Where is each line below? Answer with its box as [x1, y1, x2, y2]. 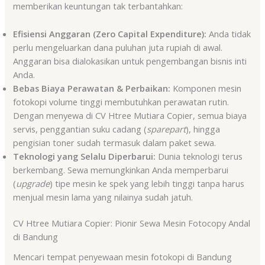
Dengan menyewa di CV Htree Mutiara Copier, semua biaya [13, 109, 247, 121]
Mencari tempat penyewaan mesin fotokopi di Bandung [13, 250, 232, 263]
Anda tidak [206, 27, 251, 40]
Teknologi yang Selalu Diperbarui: [13, 150, 156, 162]
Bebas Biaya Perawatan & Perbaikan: [13, 82, 171, 94]
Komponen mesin [170, 82, 242, 94]
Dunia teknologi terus [156, 150, 243, 162]
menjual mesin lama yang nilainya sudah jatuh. [13, 190, 193, 203]
